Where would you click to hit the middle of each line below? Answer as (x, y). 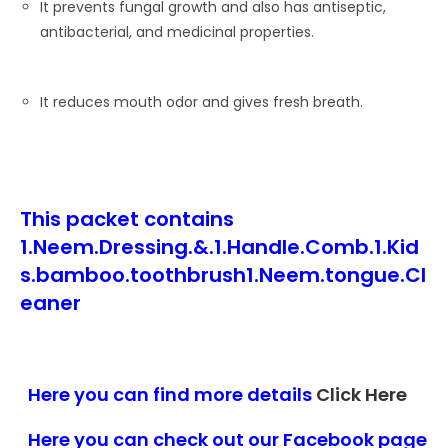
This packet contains (127, 219)
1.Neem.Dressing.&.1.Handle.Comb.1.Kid (219, 247)
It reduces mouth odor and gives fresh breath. (201, 102)
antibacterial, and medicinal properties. (177, 32)
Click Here (361, 394)
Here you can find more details (168, 394)
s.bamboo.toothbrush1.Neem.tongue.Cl (223, 275)
